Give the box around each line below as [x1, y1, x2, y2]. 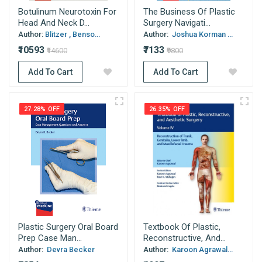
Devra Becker [45, 245, 95, 254]
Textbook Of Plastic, [143, 222, 220, 232]
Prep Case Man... [18, 233, 82, 243]
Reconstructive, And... [143, 233, 226, 243]
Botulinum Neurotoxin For [18, 6, 116, 17]
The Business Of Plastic [143, 6, 235, 17]
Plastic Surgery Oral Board [18, 222, 118, 232]
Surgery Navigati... [143, 18, 211, 28]
